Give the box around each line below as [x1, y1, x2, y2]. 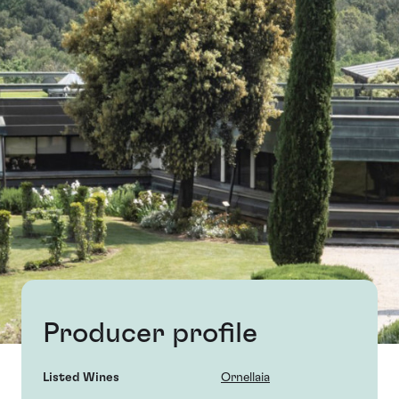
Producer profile [43, 319, 257, 348]
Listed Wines [43, 371, 119, 385]
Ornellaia [221, 371, 270, 385]
